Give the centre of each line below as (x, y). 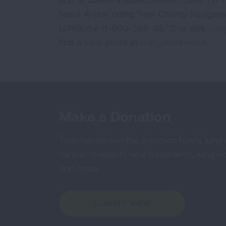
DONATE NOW (122, 203)
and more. (79, 168)
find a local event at (100, 42)
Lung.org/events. (174, 42)
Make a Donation (115, 116)
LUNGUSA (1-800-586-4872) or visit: (134, 28)
